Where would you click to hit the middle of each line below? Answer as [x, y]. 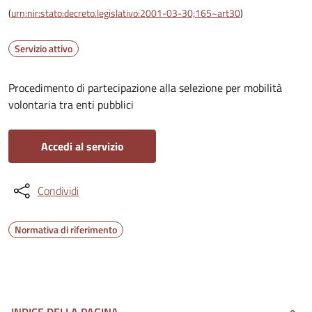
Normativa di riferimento [66, 229]
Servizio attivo [44, 48]
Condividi [58, 191]
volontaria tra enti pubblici [71, 104]
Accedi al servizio [82, 146]
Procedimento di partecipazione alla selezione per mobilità [145, 88]
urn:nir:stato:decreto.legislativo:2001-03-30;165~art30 [126, 13]
